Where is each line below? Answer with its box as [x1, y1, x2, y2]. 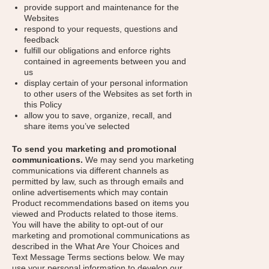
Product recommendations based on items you [12, 198, 189, 208]
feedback [24, 35, 59, 44]
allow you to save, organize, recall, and [24, 110, 172, 120]
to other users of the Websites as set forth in [24, 89, 192, 98]
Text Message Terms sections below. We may [12, 252, 184, 262]
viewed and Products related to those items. [12, 209, 178, 219]
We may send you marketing [83, 155, 194, 165]
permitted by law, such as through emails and [12, 177, 184, 186]
